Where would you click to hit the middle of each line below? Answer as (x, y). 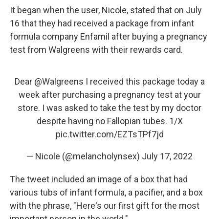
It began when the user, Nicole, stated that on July (106, 10)
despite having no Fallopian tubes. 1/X (109, 121)
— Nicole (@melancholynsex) (84, 156)
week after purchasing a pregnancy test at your (109, 95)
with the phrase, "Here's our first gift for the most (105, 206)
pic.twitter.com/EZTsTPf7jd (109, 134)
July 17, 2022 (167, 156)
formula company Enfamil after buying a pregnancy (109, 36)
